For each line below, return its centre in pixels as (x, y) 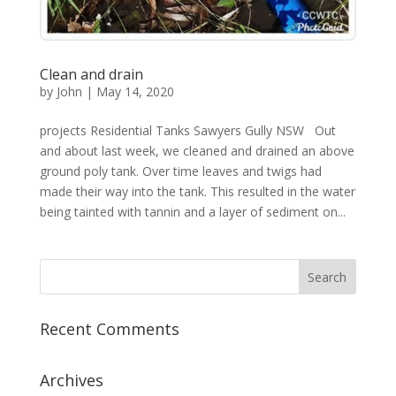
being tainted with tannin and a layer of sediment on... (192, 212)
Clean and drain (91, 75)
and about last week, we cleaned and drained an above (197, 151)
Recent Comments (109, 329)
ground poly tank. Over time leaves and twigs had (180, 171)
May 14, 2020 (135, 92)
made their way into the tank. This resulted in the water (197, 192)
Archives (71, 381)
